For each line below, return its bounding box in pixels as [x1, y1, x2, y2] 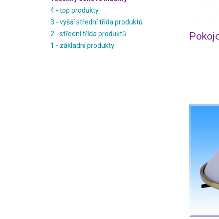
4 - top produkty [50, 6, 99, 14]
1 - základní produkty [50, 42, 114, 49]
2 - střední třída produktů [50, 30, 126, 38]
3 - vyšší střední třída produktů [50, 18, 143, 26]
